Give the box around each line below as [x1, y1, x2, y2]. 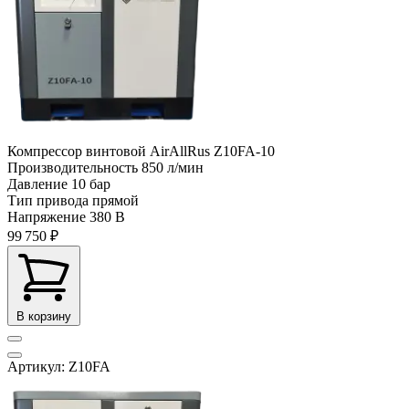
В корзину [16, 309, 71, 323]
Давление [7, 175, 68, 192]
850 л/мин [142, 159, 204, 175]
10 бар [71, 175, 110, 192]
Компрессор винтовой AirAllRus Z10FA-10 [7, 142, 275, 159]
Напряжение [7, 208, 86, 225]
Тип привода [7, 192, 89, 208]
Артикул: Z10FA [7, 358, 110, 374]
